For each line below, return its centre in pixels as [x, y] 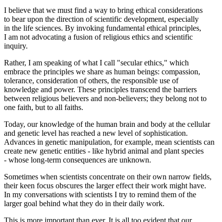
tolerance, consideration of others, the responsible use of [91, 80]
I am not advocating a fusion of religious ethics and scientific [98, 37]
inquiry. [16, 46]
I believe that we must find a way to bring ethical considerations [103, 10]
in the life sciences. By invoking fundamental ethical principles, [103, 28]
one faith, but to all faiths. [44, 107]
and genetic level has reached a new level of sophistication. [96, 133]
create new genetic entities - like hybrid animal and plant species [104, 151]
